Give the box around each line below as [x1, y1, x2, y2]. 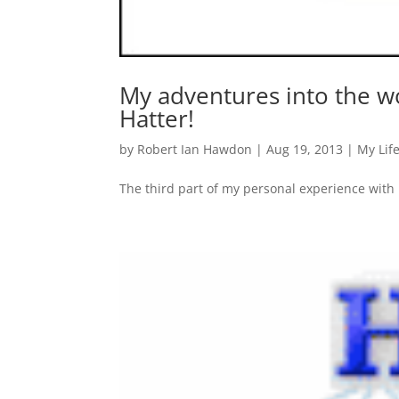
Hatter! [119, 102, 195, 134]
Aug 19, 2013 [266, 140, 344, 158]
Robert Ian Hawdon [137, 140, 253, 158]
